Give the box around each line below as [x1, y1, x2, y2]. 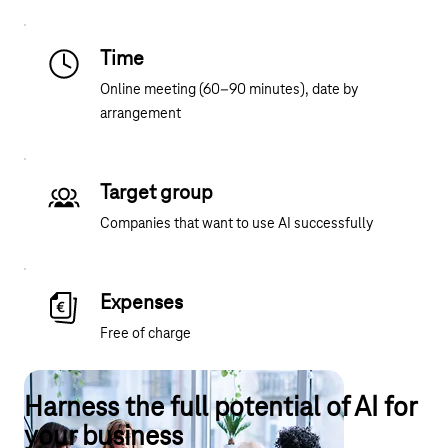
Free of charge [100, 326, 191, 343]
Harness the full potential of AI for [24, 394, 416, 424]
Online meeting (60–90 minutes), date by [100, 82, 358, 99]
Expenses [100, 292, 183, 315]
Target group [100, 182, 213, 205]
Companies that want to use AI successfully [100, 216, 373, 233]
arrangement [100, 106, 181, 123]
